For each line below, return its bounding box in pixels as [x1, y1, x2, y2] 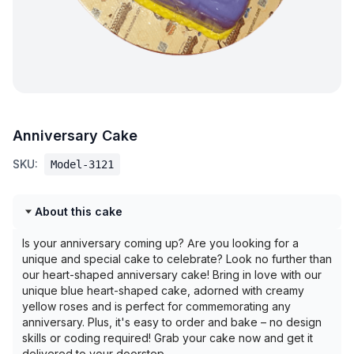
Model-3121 [51, 158, 114, 171]
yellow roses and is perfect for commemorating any [22, 299, 291, 313]
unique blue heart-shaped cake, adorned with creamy [22, 284, 304, 297]
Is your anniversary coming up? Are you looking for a [22, 236, 299, 250]
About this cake [35, 205, 122, 218]
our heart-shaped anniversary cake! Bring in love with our [22, 268, 322, 281]
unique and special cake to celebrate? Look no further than [22, 252, 332, 265]
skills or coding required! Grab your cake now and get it [22, 331, 313, 345]
